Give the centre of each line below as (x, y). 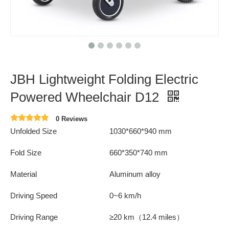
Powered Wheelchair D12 (86, 97)
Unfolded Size (33, 131)
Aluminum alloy (135, 174)
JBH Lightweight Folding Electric (104, 79)
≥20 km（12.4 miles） (147, 217)
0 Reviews (72, 119)
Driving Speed (34, 196)
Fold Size (28, 153)
